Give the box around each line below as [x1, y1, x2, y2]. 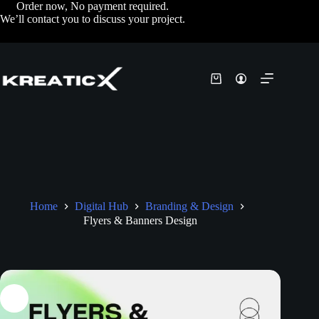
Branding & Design [145, 200, 234, 213]
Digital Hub [75, 200, 129, 213]
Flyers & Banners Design [83, 214, 198, 226]
